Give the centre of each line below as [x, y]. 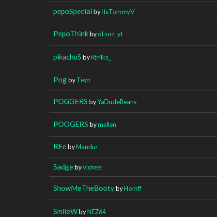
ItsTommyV [118, 11]
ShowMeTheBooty [84, 188]
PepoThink [71, 33]
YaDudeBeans [117, 101]
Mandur [87, 147]
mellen [107, 124]
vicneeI [93, 167]
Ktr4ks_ [101, 57]
